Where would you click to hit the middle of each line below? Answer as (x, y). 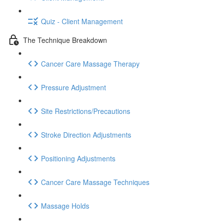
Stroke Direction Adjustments (86, 134)
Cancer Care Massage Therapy (90, 63)
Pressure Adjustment (74, 87)
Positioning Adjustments (78, 158)
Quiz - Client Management (82, 21)
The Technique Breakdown (65, 40)
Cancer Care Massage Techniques (95, 182)
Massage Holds (65, 205)
